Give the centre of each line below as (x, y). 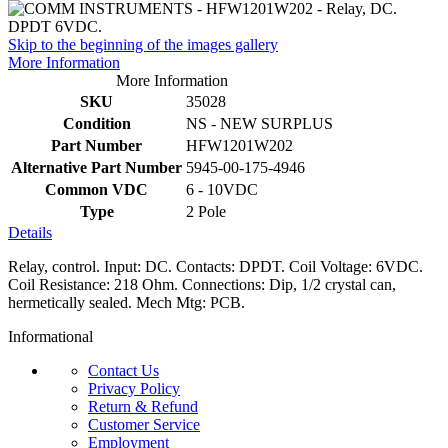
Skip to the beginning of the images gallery (143, 44)
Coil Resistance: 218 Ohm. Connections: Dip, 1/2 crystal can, (202, 284)
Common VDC (96, 189)
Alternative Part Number (96, 167)
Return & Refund (143, 406)
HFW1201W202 (239, 145)
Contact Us (123, 370)
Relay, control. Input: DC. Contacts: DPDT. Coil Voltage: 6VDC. (215, 266)
